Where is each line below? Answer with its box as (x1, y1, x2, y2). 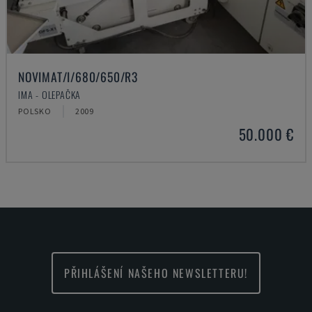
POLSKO (18, 106, 52, 116)
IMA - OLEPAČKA (18, 87, 81, 102)
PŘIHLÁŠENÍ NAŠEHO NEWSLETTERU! (64, 265, 248, 281)
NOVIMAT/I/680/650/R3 (18, 68, 138, 86)
